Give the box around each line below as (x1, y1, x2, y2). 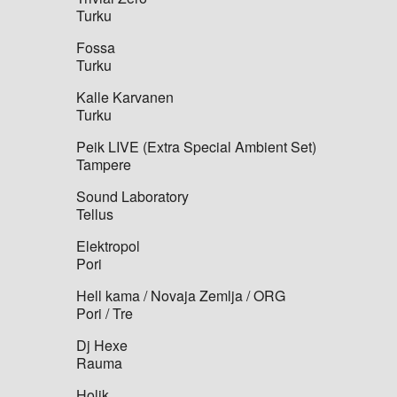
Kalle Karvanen (76, 86, 175, 107)
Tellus (76, 203, 114, 224)
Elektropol (76, 235, 141, 256)
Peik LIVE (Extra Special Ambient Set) (76, 136, 317, 157)
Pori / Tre (76, 302, 134, 323)
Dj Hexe (76, 334, 128, 355)
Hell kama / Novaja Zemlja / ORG (76, 284, 286, 306)
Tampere (76, 153, 132, 175)
